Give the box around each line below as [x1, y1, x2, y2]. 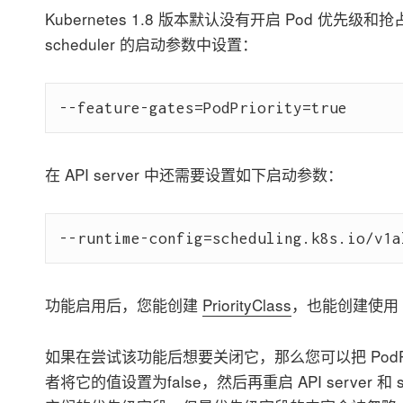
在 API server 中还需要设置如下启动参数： [44, 163, 343, 186]
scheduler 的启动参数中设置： [44, 32, 257, 56]
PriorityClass [201, 293, 291, 317]
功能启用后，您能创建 [44, 293, 202, 317]
